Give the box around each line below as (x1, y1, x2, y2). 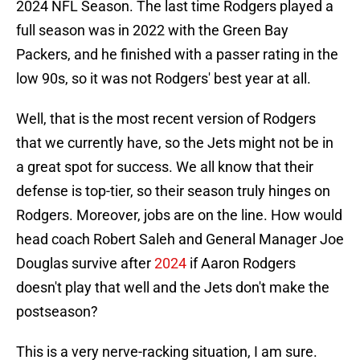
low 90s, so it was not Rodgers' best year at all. (16, 70, 311, 88)
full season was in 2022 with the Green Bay (16, 22, 288, 39)
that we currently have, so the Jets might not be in (16, 134, 333, 152)
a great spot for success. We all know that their (16, 158, 313, 176)
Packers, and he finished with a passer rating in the (16, 46, 338, 63)
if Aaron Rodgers (190, 255, 296, 272)
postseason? (16, 303, 98, 321)
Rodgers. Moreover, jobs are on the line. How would (16, 207, 342, 224)
